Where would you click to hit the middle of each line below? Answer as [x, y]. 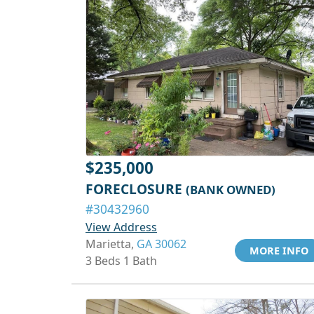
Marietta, [111, 244]
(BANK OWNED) [231, 190]
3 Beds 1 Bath [121, 261]
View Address [121, 227]
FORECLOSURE [136, 189]
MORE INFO [279, 251]
